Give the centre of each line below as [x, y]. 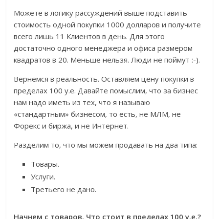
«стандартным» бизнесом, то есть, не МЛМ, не [98, 114]
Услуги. [43, 177]
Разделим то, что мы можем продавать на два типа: [106, 145]
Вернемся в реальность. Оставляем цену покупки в [104, 79]
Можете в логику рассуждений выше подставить [101, 13]
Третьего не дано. [64, 189]
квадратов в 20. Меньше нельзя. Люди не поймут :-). [107, 60]
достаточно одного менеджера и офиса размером [103, 48]
